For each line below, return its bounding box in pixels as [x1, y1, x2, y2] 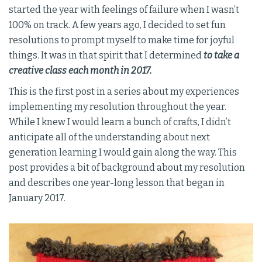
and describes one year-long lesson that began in [9, 177, 225, 188]
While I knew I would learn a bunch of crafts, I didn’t [9, 116, 231, 127]
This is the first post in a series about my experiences [9, 86, 239, 97]
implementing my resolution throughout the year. [9, 101, 226, 112]
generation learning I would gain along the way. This [9, 147, 237, 158]
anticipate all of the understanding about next [9, 132, 210, 143]
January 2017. [9, 192, 65, 204]
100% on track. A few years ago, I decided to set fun [9, 19, 226, 30]
